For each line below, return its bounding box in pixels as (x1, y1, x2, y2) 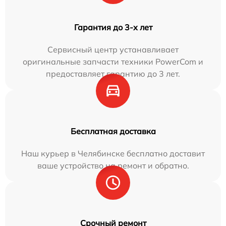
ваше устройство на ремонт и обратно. (37, 160, 189, 171)
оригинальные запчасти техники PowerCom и (23, 56, 203, 67)
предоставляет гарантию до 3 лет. (46, 69, 180, 79)
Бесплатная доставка (70, 126, 156, 137)
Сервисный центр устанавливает (47, 44, 179, 55)
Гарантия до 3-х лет (74, 22, 152, 33)
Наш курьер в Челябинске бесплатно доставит (21, 148, 205, 159)
